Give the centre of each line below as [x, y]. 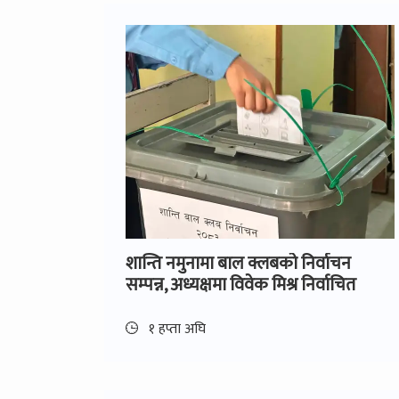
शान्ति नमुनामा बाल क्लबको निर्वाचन [238, 263]
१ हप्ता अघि [175, 329]
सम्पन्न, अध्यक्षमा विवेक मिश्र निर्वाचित [241, 285]
